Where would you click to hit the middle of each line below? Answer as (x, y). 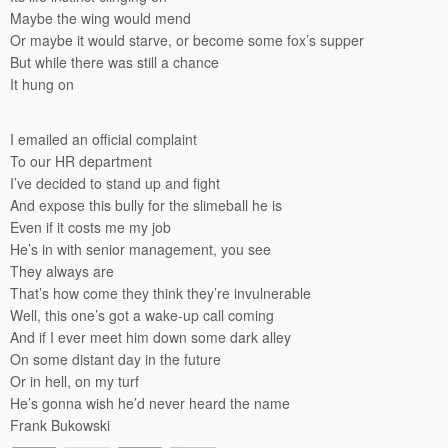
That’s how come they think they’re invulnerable (160, 293)
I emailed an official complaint (103, 139)
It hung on (42, 84)
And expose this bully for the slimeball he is (146, 205)
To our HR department (81, 161)
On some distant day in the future (115, 359)
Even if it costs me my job (90, 227)
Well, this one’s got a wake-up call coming (142, 315)
